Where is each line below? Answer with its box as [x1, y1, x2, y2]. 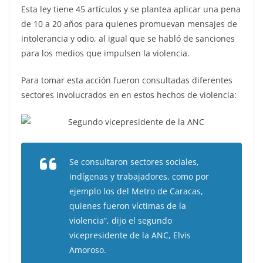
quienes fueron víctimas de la [69, 200, 186, 211]
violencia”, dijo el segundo [69, 214, 172, 226]
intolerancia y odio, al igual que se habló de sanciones [21, 33, 235, 45]
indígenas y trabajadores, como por [69, 170, 209, 182]
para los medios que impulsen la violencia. [21, 48, 190, 59]
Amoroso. [69, 244, 106, 255]
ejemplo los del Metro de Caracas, [69, 185, 203, 197]
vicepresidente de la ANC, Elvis [69, 229, 191, 241]
